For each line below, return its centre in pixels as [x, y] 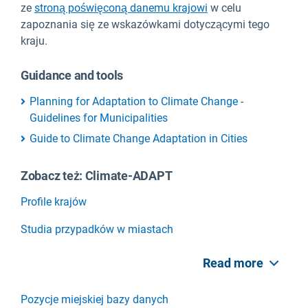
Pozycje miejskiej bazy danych [95, 300]
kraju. [34, 41]
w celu [224, 8]
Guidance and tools [72, 76]
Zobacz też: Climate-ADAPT [97, 175]
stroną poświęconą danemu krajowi [121, 8]
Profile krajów [54, 201]
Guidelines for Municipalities [99, 118]
